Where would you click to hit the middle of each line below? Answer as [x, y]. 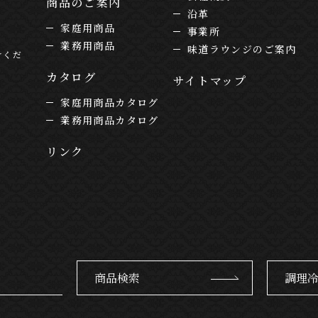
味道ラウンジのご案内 [242, 49]
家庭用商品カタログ [110, 102]
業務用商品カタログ [110, 120]
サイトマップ [210, 80]
